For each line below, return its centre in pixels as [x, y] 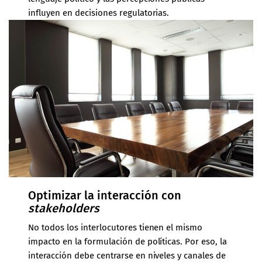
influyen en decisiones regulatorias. [99, 13]
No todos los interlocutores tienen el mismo [116, 228]
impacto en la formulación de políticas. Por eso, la [127, 242]
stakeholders [64, 208]
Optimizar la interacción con [105, 196]
